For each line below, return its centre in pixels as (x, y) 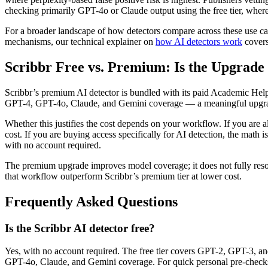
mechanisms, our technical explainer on (80, 42)
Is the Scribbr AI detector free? (80, 228)
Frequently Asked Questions (91, 201)
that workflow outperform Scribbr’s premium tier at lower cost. (123, 176)
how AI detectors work (199, 42)
